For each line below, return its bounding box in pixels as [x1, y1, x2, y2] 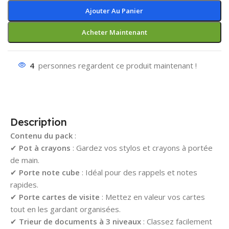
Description [10, 115, 67, 128]
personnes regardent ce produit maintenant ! [38, 60, 197, 71]
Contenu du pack [10, 130, 73, 141]
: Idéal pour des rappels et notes [80, 167, 197, 177]
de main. [10, 154, 39, 165]
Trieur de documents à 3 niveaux [19, 216, 141, 226]
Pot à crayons [19, 142, 71, 153]
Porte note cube [19, 167, 80, 177]
